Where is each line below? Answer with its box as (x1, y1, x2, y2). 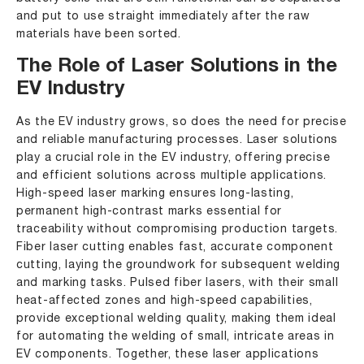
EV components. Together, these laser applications (16, 349, 319, 360)
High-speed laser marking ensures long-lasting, (16, 188, 294, 199)
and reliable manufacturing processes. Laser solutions (16, 135, 339, 145)
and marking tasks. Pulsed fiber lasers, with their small (16, 278, 339, 288)
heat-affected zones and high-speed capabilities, (16, 296, 313, 306)
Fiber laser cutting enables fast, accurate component (16, 242, 334, 253)
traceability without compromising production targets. (16, 224, 339, 235)
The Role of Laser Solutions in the (16, 58, 337, 77)
